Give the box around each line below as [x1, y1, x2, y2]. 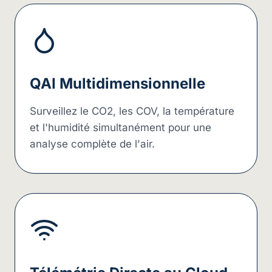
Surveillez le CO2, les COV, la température [30, 104, 234, 117]
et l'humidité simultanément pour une [30, 121, 211, 134]
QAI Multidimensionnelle [30, 74, 205, 92]
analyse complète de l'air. [30, 137, 155, 150]
